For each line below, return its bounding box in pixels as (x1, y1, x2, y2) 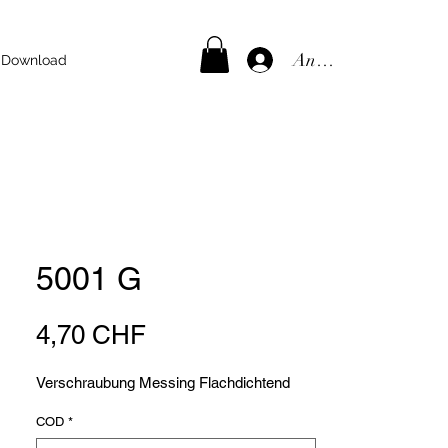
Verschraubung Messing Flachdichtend (36, 374, 290, 392)
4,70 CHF (36, 320, 146, 351)
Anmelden (292, 48, 371, 71)
